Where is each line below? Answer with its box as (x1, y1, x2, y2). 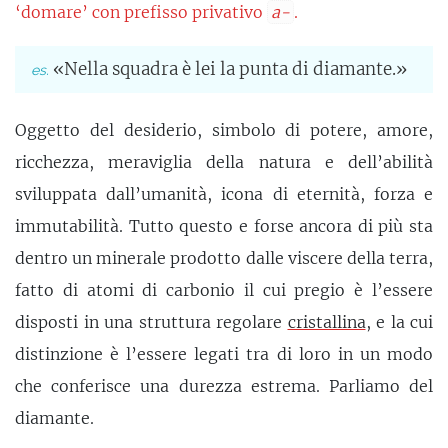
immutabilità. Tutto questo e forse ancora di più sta (15, 215, 433, 236)
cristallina (287, 311, 366, 332)
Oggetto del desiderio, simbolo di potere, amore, (15, 119, 433, 140)
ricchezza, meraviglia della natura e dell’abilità (15, 151, 433, 172)
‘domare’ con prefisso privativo (15, 2, 267, 23)
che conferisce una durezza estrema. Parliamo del (15, 375, 433, 396)
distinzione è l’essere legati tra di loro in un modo (15, 343, 433, 364)
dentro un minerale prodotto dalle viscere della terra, (15, 247, 433, 268)
